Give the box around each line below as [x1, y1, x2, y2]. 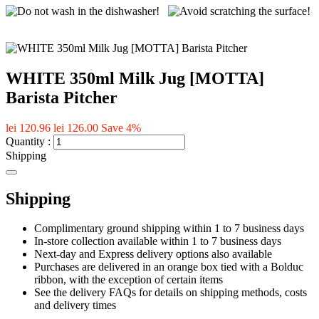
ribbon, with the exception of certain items [34, 273, 223, 286]
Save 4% [101, 121, 141, 134]
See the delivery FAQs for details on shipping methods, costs [34, 286, 307, 299]
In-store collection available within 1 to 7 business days [34, 235, 281, 248]
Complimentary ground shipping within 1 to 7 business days [34, 222, 304, 235]
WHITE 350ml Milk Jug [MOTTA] [6, 68, 264, 88]
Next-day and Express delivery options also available [34, 248, 272, 261]
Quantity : [6, 135, 51, 147]
